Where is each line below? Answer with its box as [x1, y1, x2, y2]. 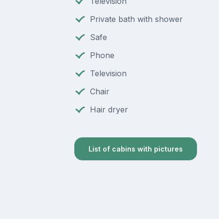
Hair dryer [89, 105, 128, 114]
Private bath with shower [89, 14, 183, 24]
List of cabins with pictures [88, 145, 183, 153]
